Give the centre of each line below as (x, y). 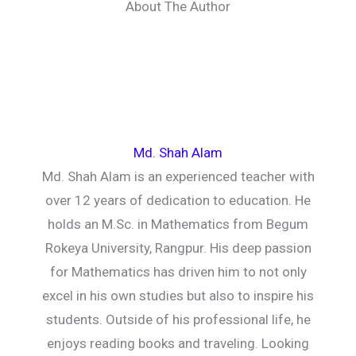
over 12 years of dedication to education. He (178, 200)
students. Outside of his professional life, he (178, 319)
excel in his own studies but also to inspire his (178, 296)
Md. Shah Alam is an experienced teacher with (178, 176)
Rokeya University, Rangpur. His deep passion (178, 248)
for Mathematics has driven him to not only (178, 272)
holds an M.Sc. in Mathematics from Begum (178, 224)
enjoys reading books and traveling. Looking (178, 343)
